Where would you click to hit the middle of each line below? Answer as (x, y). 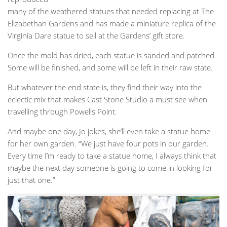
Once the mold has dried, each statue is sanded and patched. (112, 55)
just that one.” (31, 180)
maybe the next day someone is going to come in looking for (110, 167)
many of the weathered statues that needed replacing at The (111, 11)
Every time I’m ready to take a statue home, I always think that (112, 155)
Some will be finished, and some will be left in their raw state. (110, 67)
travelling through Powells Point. (62, 111)
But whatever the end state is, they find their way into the (105, 87)
